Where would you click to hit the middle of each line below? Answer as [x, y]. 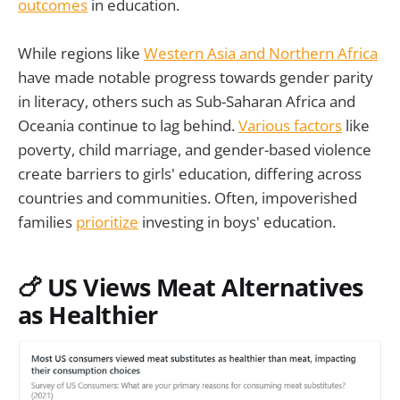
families [47, 222]
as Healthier [88, 314]
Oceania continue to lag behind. [128, 126]
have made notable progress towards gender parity [196, 78]
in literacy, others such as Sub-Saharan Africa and [187, 102]
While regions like [81, 54]
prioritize [107, 222]
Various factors [290, 126]
